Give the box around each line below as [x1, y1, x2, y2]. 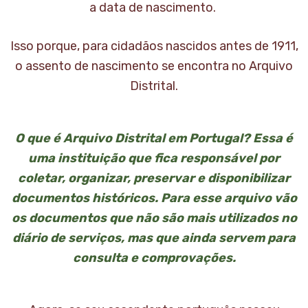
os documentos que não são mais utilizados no [11, 210, 297, 225]
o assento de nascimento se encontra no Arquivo [15, 58, 293, 74]
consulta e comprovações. [72, 250, 236, 265]
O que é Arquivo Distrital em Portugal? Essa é [15, 131, 293, 146]
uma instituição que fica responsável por [28, 151, 280, 166]
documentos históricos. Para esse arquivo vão [11, 190, 297, 206]
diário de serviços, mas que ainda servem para [12, 230, 296, 245]
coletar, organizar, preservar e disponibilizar [18, 170, 290, 186]
